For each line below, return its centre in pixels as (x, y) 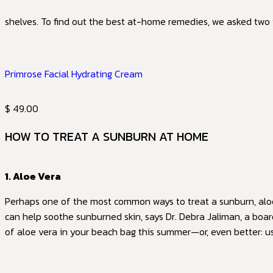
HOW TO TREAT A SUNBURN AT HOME (107, 136)
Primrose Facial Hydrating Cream (74, 74)
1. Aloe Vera (33, 176)
